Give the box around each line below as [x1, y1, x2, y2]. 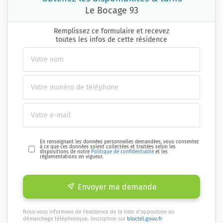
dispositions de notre [40, 148, 92, 155]
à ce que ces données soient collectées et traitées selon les [40, 143, 176, 150]
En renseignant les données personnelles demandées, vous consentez [40, 138, 199, 145]
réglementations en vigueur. [40, 153, 104, 160]
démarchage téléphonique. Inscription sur [23, 215, 127, 222]
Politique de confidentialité [91, 148, 154, 155]
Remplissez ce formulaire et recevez [54, 26, 169, 35]
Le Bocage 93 [85, 4, 138, 16]
